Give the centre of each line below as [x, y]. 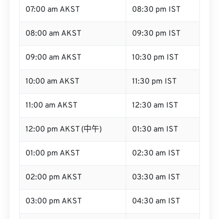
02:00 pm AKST [54, 177]
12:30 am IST [155, 106]
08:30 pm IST [156, 10]
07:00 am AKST [53, 10]
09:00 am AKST [53, 58]
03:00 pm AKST [54, 201]
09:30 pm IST [156, 34]
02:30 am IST [156, 153]
